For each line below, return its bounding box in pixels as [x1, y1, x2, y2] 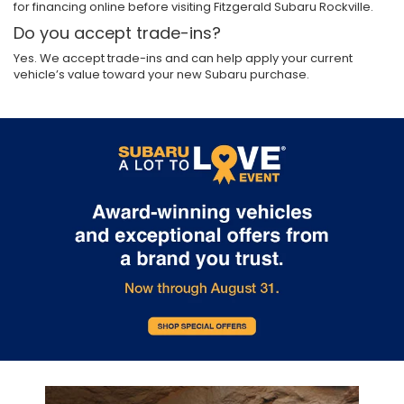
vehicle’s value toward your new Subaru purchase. [14, 65, 309, 83]
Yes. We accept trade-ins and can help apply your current [14, 49, 353, 67]
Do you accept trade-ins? [14, 21, 221, 44]
